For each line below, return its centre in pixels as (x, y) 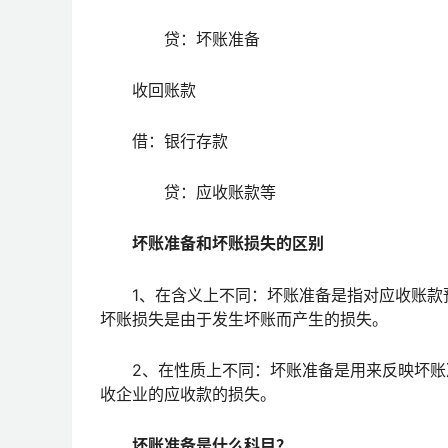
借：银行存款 (164, 141)
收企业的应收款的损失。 (188, 393)
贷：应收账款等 (188, 192)
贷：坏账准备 (180, 38)
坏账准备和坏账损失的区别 (228, 243)
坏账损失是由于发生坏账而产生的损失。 (244, 318)
